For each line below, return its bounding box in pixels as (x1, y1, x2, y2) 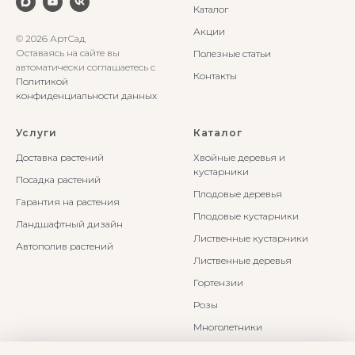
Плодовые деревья (193, 188, 282, 200)
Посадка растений (16, 174, 101, 186)
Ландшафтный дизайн (16, 218, 123, 231)
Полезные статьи (193, 47, 271, 59)
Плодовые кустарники (193, 210, 299, 223)
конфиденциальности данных (16, 90, 157, 102)
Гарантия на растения (16, 196, 120, 208)
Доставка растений (16, 151, 104, 164)
